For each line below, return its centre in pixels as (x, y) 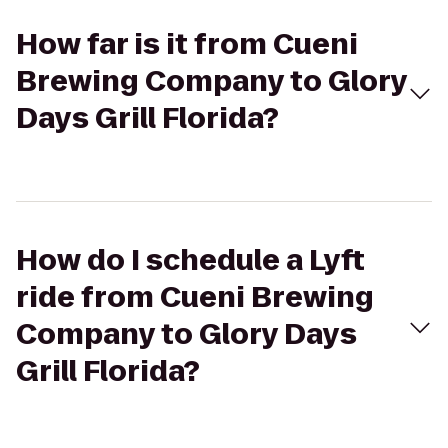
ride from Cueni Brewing (195, 297)
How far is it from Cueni (187, 44)
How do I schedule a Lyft (190, 260)
